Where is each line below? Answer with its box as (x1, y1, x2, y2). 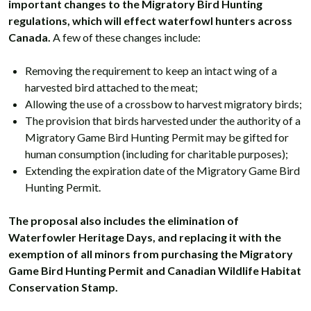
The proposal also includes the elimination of (8, 213, 239, 227)
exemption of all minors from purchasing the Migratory (8, 246, 293, 260)
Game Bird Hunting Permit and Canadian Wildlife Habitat (8, 263, 301, 277)
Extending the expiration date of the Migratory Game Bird (25, 163, 300, 177)
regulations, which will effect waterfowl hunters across (8, 13, 292, 27)
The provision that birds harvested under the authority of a (25, 113, 301, 127)
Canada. (8, 30, 51, 44)
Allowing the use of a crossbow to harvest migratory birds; (25, 96, 302, 110)
